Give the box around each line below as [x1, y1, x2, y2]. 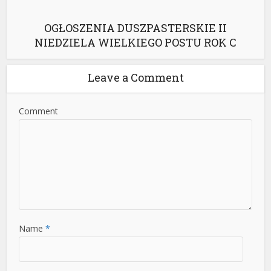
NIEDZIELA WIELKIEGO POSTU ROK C [34, 34, 237, 50]
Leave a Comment [87, 70, 184, 85]
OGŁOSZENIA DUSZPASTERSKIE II [44, 20, 227, 35]
